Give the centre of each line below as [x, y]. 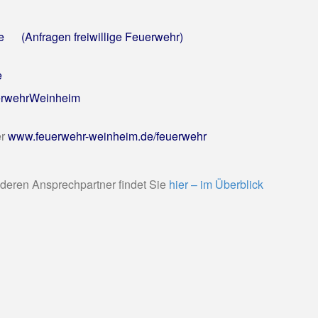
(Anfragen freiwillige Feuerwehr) [99, 37]
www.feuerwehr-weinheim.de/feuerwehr [107, 136]
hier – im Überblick [216, 185]
